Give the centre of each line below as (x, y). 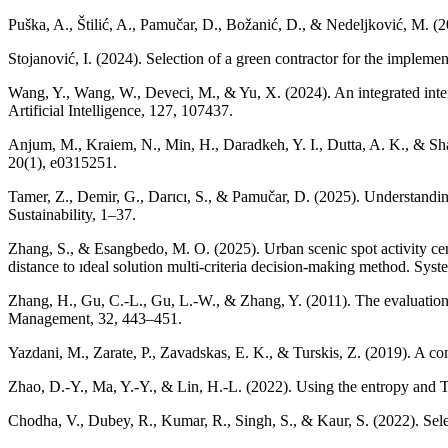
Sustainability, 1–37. (72, 214)
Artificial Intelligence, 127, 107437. (120, 110)
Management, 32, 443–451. (95, 318)
